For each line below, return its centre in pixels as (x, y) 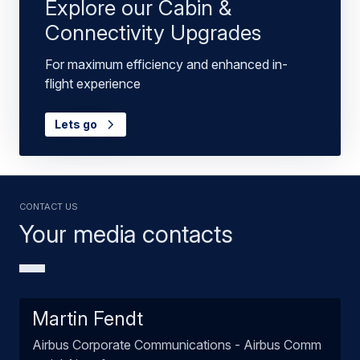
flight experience (93, 83)
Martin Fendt (88, 318)
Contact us (49, 205)
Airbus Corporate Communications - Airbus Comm (177, 344)
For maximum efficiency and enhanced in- (166, 64)
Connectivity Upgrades (153, 32)
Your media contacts (126, 233)
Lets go (77, 124)
